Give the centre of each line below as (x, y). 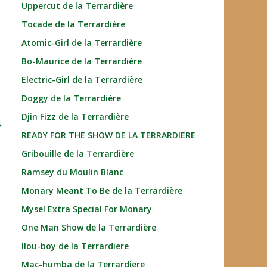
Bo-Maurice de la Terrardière (82, 61)
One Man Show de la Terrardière (89, 227)
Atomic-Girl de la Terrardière (82, 43)
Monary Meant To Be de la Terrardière (102, 190)
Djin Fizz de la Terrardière (75, 117)
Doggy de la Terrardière (71, 98)
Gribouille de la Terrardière (78, 153)
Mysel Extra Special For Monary (87, 209)
